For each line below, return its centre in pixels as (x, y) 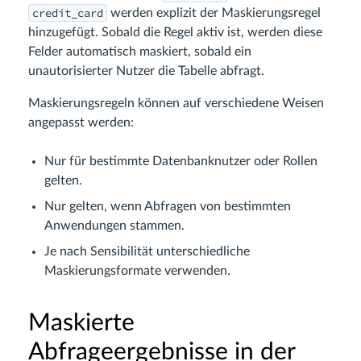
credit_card (68, 12)
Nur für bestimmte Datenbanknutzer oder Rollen (181, 161)
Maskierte (81, 323)
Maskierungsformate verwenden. (137, 270)
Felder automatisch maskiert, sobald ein (140, 51)
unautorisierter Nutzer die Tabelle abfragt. (146, 71)
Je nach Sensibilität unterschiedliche (147, 251)
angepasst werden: (81, 122)
